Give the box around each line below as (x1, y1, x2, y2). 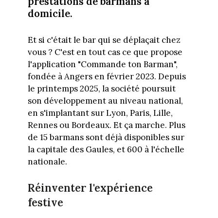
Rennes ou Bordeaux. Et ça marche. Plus (27, 120, 185, 131)
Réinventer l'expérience (27, 181, 153, 195)
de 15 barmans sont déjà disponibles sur (27, 132, 184, 143)
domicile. (27, 6, 73, 20)
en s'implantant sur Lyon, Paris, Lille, (27, 108, 173, 119)
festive (27, 195, 63, 209)
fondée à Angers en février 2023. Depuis (27, 71, 186, 82)
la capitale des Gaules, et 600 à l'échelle (27, 144, 184, 155)
